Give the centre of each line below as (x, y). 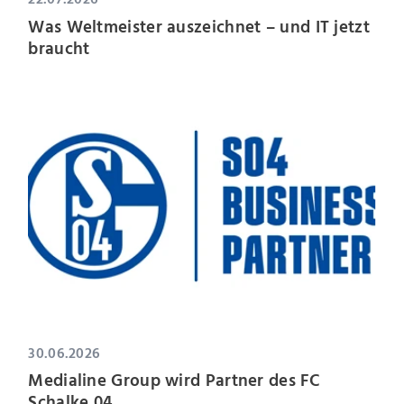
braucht (59, 49)
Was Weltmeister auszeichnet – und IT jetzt (199, 27)
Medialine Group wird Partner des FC (174, 381)
